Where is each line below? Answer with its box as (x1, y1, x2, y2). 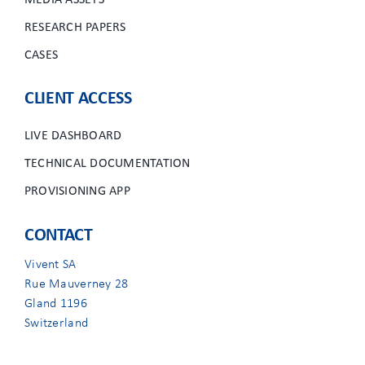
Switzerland (24, 317, 89, 330)
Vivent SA (24, 258, 77, 271)
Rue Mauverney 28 (24, 278, 129, 291)
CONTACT (24, 226, 93, 245)
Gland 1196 (24, 297, 87, 310)
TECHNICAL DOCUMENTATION (24, 157, 191, 170)
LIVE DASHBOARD (24, 130, 122, 143)
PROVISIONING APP (24, 185, 130, 198)
